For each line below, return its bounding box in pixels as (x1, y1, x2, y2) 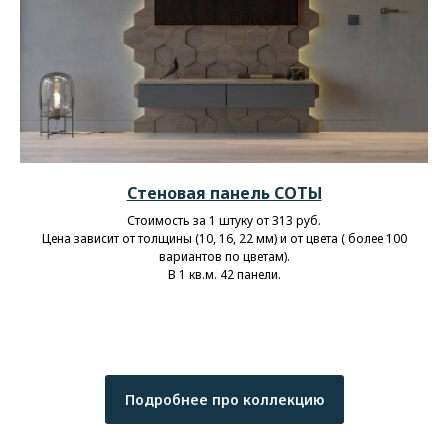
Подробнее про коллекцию (124, 390, 324, 410)
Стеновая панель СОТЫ (126, 182, 322, 205)
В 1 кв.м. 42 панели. (167, 266, 281, 284)
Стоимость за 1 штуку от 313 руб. (127, 212, 321, 230)
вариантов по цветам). (158, 248, 290, 266)
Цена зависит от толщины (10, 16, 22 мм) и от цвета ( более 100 (41, 230, 407, 248)
